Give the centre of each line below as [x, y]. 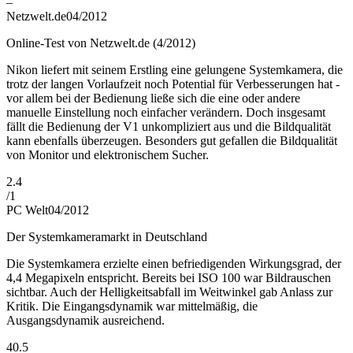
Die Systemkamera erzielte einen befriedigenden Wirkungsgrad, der [174, 264]
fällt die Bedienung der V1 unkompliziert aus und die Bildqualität [169, 127]
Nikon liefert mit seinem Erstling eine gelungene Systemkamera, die [175, 70]
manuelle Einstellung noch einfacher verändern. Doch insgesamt [166, 113]
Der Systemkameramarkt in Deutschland [107, 237]
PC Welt [27, 210]
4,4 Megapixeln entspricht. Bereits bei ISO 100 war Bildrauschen [169, 278]
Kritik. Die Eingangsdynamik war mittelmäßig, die [132, 307]
